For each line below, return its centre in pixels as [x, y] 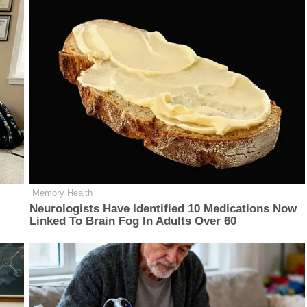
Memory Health [63, 193]
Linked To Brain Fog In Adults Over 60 [133, 221]
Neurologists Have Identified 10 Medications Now [163, 209]
